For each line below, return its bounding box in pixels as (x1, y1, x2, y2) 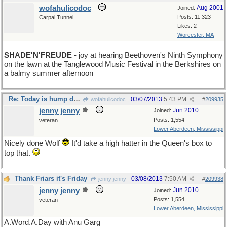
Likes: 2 (177, 23, 197, 29)
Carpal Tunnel (39, 14, 73, 20)
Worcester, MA (177, 32, 214, 38)
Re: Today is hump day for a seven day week (73, 95, 80, 103)
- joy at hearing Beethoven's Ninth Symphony (72, 51, 223, 59)
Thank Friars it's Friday (15, 175, 87, 182)
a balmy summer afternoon (4, 69, 93, 78)
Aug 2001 (197, 4, 223, 11)
